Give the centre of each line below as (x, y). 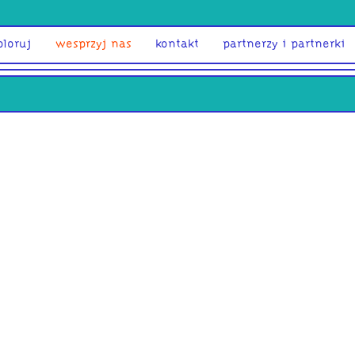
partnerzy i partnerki (284, 45)
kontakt (177, 45)
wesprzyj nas (94, 45)
